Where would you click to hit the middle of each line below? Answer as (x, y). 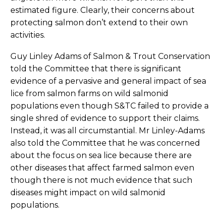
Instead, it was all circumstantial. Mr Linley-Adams (108, 130)
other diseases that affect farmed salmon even (102, 167)
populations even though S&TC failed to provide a (110, 106)
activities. (28, 35)
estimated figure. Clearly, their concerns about (103, 10)
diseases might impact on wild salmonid (88, 192)
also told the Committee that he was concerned (105, 143)
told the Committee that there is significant (96, 68)
